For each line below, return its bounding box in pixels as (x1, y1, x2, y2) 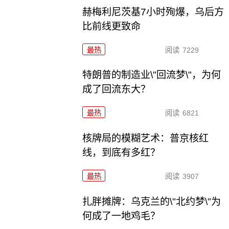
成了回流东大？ (82, 84, 151, 95)
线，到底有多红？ (82, 147, 161, 158)
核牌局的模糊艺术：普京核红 (82, 133, 209, 144)
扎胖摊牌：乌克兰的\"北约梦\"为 (82, 196, 221, 208)
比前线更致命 (82, 20, 141, 32)
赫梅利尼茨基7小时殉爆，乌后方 (82, 6, 224, 17)
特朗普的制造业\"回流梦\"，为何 (82, 70, 221, 81)
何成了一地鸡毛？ (82, 211, 161, 222)
